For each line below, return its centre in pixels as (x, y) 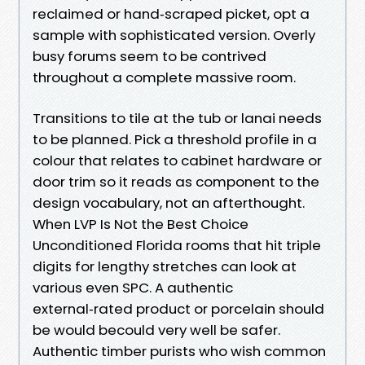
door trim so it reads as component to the (176, 181)
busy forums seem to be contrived (150, 56)
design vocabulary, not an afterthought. (169, 202)
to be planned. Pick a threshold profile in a (175, 139)
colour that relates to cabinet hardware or (177, 160)
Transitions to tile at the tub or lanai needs (177, 118)
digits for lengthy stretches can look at (165, 266)
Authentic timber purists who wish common (179, 351)
